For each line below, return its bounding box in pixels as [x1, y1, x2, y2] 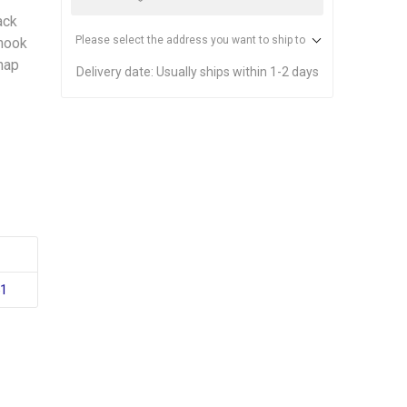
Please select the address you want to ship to [74, 33, 305, 46]
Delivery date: [75, 64, 154, 79]
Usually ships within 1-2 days [155, 64, 319, 79]
